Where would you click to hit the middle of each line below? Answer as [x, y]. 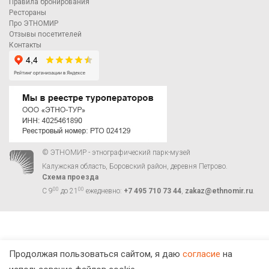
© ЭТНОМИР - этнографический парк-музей [116, 153]
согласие [201, 254]
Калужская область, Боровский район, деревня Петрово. [135, 166]
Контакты [25, 45]
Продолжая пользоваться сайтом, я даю [96, 254]
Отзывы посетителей [45, 34]
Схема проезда [70, 177]
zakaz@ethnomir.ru [219, 191]
